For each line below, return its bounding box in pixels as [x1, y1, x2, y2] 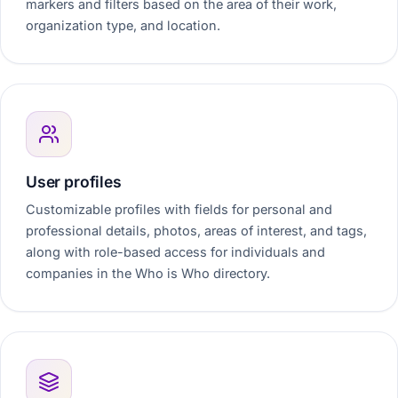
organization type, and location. [26, 18, 220, 33]
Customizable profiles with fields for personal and [26, 202, 332, 217]
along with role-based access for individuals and [26, 244, 325, 259]
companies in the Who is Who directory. [26, 266, 270, 281]
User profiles [26, 172, 122, 191]
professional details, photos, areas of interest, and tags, [26, 223, 367, 238]
